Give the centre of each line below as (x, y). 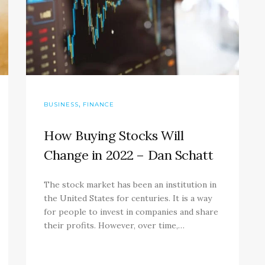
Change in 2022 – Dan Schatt (129, 155)
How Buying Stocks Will (114, 136)
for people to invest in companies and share (131, 212)
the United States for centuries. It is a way (128, 198)
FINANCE (98, 105)
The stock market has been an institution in (130, 185)
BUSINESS (61, 105)
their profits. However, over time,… (114, 226)
